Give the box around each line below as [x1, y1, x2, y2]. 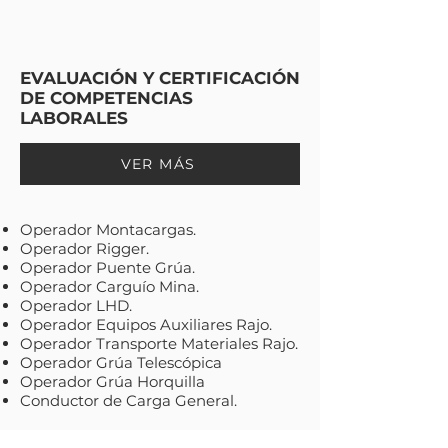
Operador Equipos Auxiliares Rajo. [20, 315, 272, 334]
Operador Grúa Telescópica [20, 353, 222, 372]
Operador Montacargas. [20, 220, 196, 239]
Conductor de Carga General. [20, 391, 237, 410]
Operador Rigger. [20, 239, 149, 258]
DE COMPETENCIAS [20, 88, 193, 108]
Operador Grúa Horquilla [20, 372, 205, 391]
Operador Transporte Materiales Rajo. [20, 334, 298, 353]
